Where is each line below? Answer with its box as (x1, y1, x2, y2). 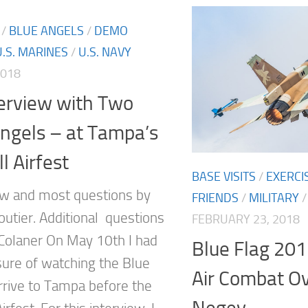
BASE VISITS (192, 169, 256, 185)
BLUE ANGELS (9, 23, 84, 39)
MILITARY (249, 190, 299, 206)
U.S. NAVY (78, 45, 131, 60)
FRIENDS (192, 190, 239, 206)
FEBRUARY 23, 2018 (192, 212, 300, 228)
